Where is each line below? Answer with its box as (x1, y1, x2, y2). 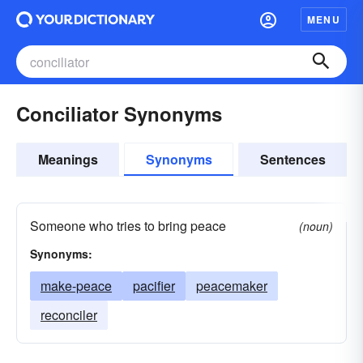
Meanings (37, 150, 98, 169)
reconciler (41, 305, 97, 324)
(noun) (299, 218, 333, 234)
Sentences (259, 150, 326, 169)
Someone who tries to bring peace (30, 216, 226, 235)
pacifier (133, 276, 175, 295)
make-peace (41, 276, 112, 295)
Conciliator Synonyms (16, 100, 222, 127)
